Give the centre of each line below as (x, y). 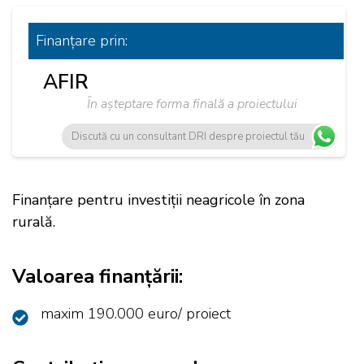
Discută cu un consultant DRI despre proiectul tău (188, 136)
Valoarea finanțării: (97, 276)
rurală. (34, 222)
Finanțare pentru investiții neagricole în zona (158, 200)
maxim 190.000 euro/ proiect (136, 314)
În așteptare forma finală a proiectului (192, 104)
